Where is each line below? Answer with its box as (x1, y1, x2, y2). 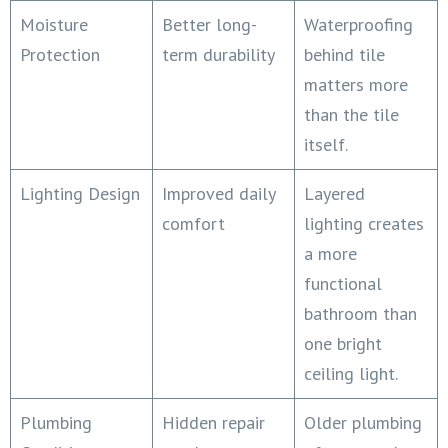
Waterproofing (304, 12, 413, 36)
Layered (304, 181, 365, 205)
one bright (304, 331, 382, 355)
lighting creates (304, 211, 424, 235)
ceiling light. (304, 361, 398, 385)
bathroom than (304, 301, 417, 325)
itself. (304, 132, 348, 156)
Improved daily (162, 181, 276, 205)
